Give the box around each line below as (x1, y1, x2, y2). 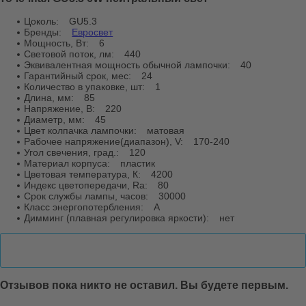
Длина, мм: (24, 92, 74, 103)
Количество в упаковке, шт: (24, 81, 145, 92)
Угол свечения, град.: (24, 146, 120, 158)
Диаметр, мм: (24, 113, 85, 125)
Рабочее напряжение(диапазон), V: (24, 135, 184, 147)
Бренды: (24, 26, 62, 38)
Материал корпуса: (24, 157, 111, 169)
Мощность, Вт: (24, 37, 89, 48)
